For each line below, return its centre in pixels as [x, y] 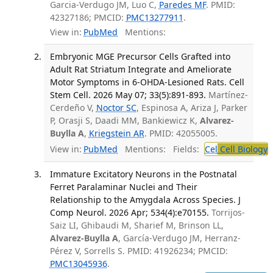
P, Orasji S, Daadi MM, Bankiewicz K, [125, 121]
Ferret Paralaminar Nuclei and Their [123, 187]
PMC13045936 [78, 264]
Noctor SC [116, 108]
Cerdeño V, [73, 108]
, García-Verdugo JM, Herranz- [179, 238]
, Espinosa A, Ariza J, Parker [192, 108]
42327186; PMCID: [88, 17]
